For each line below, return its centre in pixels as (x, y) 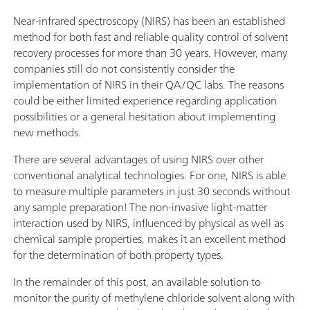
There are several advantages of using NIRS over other (138, 159)
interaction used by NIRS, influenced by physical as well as (148, 222)
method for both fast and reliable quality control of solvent (151, 36)
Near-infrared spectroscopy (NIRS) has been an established (149, 20)
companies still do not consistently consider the (124, 68)
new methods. (47, 132)
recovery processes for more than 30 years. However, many (150, 52)
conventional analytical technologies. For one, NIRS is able (149, 175)
